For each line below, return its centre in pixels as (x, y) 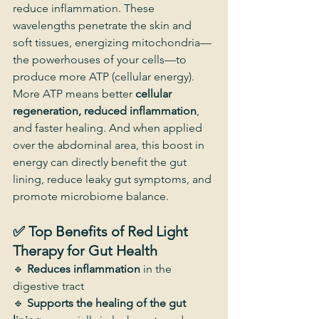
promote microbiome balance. (91, 196)
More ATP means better (74, 94)
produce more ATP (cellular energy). (104, 77)
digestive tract (48, 286)
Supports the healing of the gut (108, 303)
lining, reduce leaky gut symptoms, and (114, 179)
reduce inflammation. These (85, 8)
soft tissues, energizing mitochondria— (112, 42)
